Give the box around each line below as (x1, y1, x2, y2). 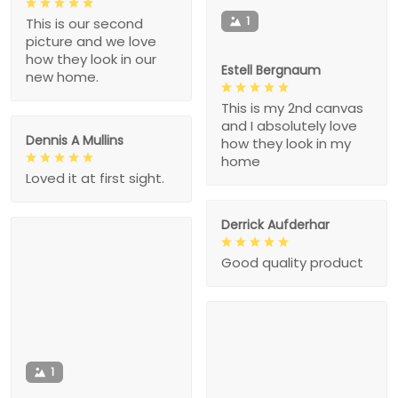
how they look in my (221, 134, 351, 154)
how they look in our (26, 49, 156, 68)
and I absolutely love (221, 116, 357, 136)
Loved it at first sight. (26, 168, 164, 187)
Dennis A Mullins (26, 131, 123, 149)
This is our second (26, 13, 143, 33)
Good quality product (221, 253, 363, 273)
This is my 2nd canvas (221, 99, 363, 118)
